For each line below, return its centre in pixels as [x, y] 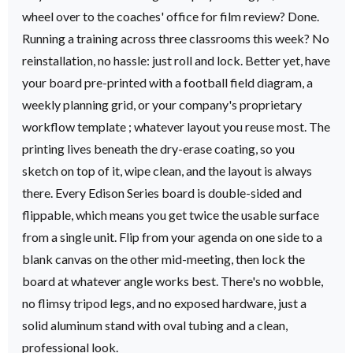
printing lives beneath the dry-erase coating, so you [158, 148]
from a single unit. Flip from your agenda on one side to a [172, 236]
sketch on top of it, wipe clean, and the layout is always [167, 170]
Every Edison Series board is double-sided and [178, 192]
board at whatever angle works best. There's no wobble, [173, 281]
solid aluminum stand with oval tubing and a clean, [155, 325]
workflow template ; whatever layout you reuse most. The [176, 126]
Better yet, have [288, 60]
